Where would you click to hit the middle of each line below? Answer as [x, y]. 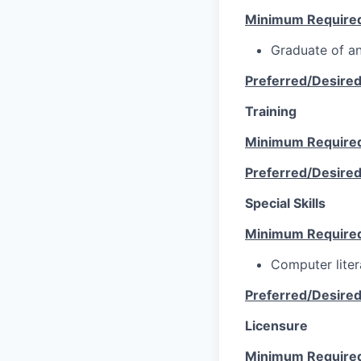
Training [271, 111]
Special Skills [285, 203]
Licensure [276, 325]
